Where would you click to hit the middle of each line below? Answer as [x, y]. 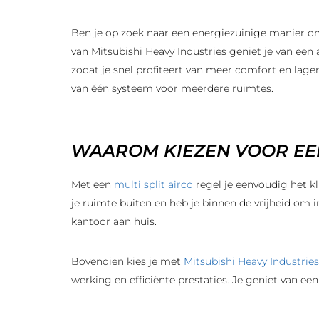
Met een [93, 184]
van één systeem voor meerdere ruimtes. [172, 88]
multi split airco [153, 184]
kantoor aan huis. [114, 221]
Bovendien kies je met [127, 261]
